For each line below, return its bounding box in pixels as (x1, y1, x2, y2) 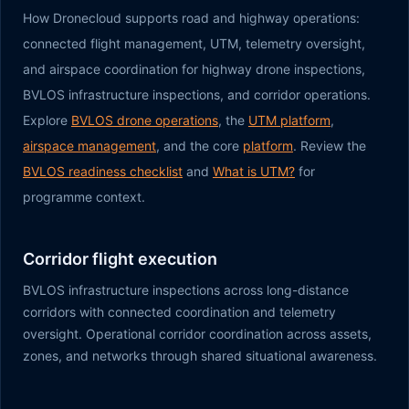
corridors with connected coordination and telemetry (23, 304, 336, 320)
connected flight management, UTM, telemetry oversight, (23, 36, 365, 51)
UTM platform (248, 112, 330, 128)
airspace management (23, 138, 156, 153)
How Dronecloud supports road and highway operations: (23, 10, 360, 26)
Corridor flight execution (23, 249, 217, 268)
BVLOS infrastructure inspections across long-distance (23, 282, 349, 298)
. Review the (293, 138, 366, 153)
